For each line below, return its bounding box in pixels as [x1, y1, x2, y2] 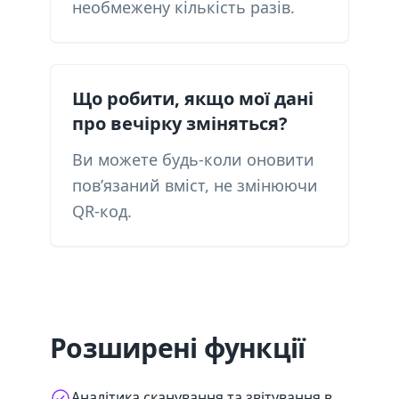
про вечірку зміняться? [72, 111, 288, 135]
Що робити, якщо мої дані [72, 86, 313, 110]
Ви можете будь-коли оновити [72, 149, 314, 170]
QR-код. [72, 200, 132, 222]
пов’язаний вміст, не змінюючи [72, 175, 318, 196]
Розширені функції [50, 330, 305, 366]
